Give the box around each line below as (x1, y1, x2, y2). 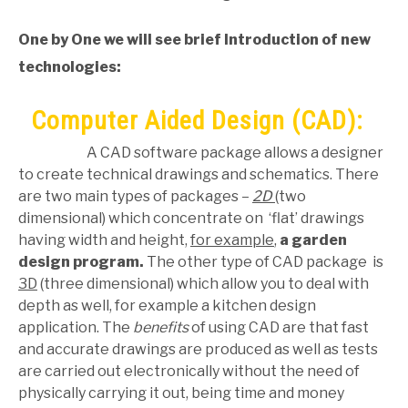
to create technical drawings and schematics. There (18, 166, 379, 184)
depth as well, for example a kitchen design (18, 297, 316, 315)
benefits (133, 319, 189, 337)
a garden (277, 231, 347, 250)
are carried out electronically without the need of (18, 362, 360, 381)
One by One (18, 31, 104, 49)
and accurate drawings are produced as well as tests (18, 341, 378, 359)
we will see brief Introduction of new (104, 31, 371, 49)
